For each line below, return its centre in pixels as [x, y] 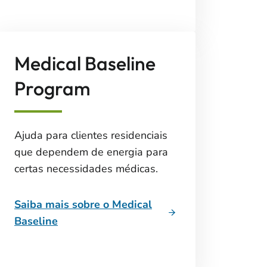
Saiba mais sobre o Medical [83, 204]
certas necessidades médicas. [86, 169]
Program [52, 88]
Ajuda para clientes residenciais [91, 135]
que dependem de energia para [91, 152]
